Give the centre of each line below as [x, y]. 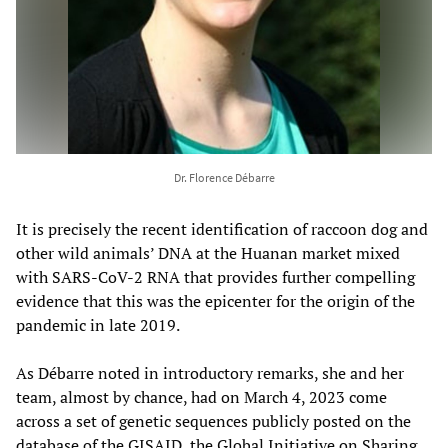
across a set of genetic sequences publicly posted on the [213, 420]
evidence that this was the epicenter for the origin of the [215, 300]
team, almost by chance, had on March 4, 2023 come [201, 396]
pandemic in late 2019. [98, 324]
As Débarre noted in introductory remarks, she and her [210, 372]
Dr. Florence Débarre [224, 177]
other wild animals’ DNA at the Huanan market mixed [208, 252]
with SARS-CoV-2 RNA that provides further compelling [215, 276]
